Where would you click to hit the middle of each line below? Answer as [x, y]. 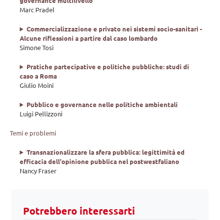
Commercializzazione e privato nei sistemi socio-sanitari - [114, 28]
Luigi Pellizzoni [41, 113]
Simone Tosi [37, 47]
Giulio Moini [37, 85]
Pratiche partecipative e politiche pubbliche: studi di [108, 66]
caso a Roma [39, 76]
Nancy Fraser [38, 170]
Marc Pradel [37, 9]
